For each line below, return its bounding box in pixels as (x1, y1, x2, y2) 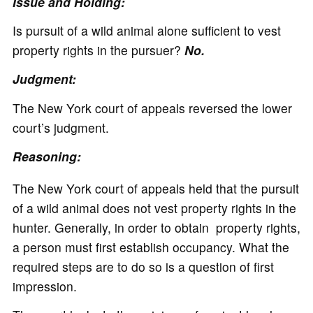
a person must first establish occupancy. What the (12, 238, 289, 256)
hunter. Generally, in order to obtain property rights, (12, 219, 300, 237)
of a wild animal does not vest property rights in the (12, 199, 296, 217)
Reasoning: (12, 147, 81, 165)
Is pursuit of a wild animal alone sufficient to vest (12, 22, 281, 40)
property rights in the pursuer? (12, 41, 181, 59)
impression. (12, 277, 77, 296)
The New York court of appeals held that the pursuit (12, 180, 299, 198)
